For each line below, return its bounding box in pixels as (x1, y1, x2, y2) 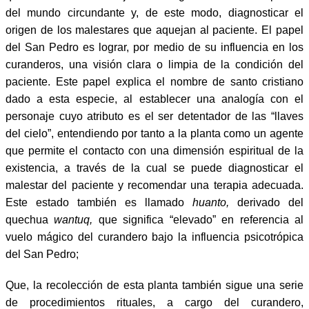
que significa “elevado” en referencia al (92, 213, 304, 226)
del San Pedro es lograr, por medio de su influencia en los (6, 41, 303, 53)
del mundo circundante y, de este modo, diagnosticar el (6, 6, 303, 19)
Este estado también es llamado (6, 196, 192, 208)
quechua (6, 213, 54, 226)
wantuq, (54, 213, 93, 226)
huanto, (192, 196, 229, 208)
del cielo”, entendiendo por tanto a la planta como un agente (6, 127, 303, 139)
